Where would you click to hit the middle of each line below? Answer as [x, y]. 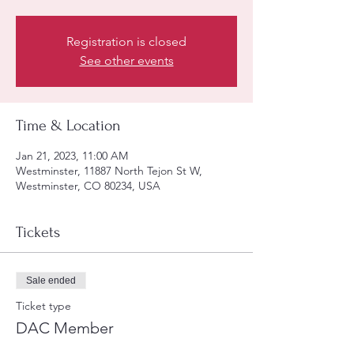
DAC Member [65, 328]
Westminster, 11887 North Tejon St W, [109, 170]
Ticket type [43, 305]
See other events [126, 60]
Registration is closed [126, 41]
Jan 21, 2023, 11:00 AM [72, 155]
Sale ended [51, 280]
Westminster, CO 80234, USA [88, 185]
